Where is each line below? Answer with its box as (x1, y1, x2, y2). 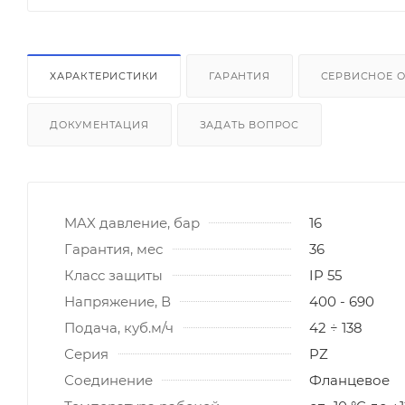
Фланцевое (309, 371, 390, 389)
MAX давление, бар (64, 213, 200, 231)
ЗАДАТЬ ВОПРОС (199, 118, 300, 131)
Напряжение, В (64, 292, 171, 310)
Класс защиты (64, 266, 163, 284)
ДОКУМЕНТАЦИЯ (50, 118, 149, 131)
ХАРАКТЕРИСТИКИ (50, 69, 159, 82)
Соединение (64, 371, 153, 389)
